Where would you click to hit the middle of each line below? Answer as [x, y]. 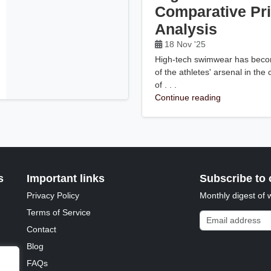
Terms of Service [59, 212]
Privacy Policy [53, 195]
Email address [226, 216]
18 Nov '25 [185, 44]
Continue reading [188, 97]
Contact [42, 229]
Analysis [186, 29]
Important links [66, 178]
